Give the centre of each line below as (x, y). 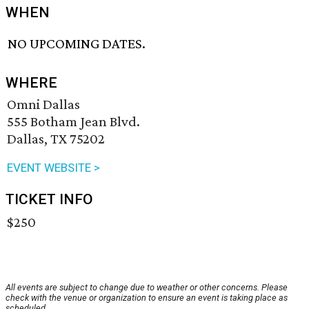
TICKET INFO (49, 200)
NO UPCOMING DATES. (77, 44)
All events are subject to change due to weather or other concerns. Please (147, 288)
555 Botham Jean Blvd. (73, 122)
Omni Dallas (43, 104)
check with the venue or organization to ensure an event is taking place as (147, 298)
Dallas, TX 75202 (56, 139)
